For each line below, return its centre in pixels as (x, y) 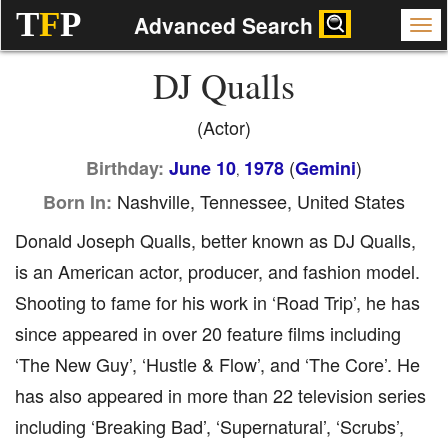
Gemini (325, 168)
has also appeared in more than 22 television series (220, 395)
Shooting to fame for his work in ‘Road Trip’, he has (217, 302)
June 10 (202, 168)
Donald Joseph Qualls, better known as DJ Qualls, (215, 240)
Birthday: (125, 168)
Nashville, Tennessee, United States (258, 201)
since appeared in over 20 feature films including (208, 333)
